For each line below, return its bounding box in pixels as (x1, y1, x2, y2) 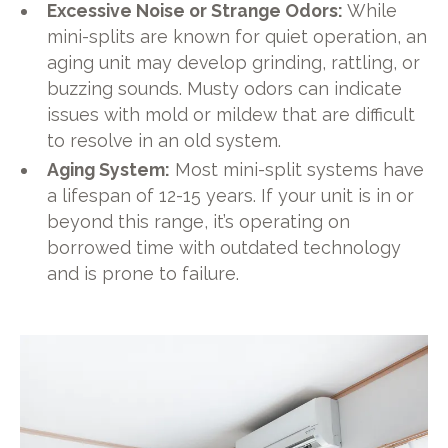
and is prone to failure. (47, 263, 240, 285)
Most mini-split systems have (170, 159, 425, 181)
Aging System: (47, 159, 171, 181)
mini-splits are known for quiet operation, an (47, 25, 428, 47)
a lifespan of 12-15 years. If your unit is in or (47, 185, 415, 207)
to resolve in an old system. (47, 129, 282, 151)
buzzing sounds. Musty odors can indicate (47, 77, 403, 99)
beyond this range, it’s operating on (47, 211, 351, 233)
